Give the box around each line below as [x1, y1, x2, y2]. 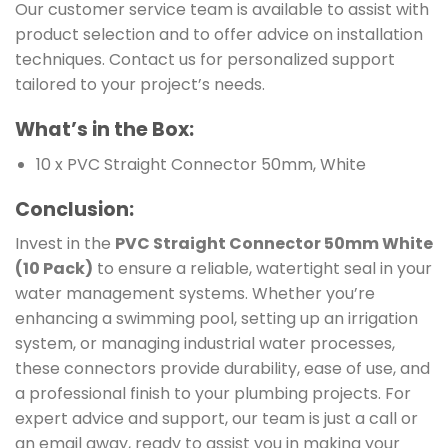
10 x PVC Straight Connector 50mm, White [35, 152, 366, 176]
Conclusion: [15, 195, 134, 223]
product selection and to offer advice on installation [15, 23, 423, 47]
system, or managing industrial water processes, [15, 332, 395, 356]
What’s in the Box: [15, 116, 194, 144]
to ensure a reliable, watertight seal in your [93, 257, 432, 281]
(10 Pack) [15, 257, 93, 281]
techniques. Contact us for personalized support [15, 48, 395, 72]
